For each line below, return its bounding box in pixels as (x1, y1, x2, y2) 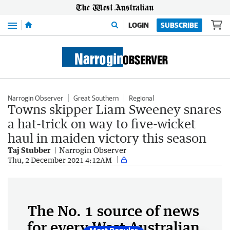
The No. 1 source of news (28, 202, 199, 219)
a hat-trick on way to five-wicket (8, 116, 196, 131)
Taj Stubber (8, 145, 50, 155)
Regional (129, 94, 154, 102)
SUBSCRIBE (161, 21, 198, 29)
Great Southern (73, 94, 119, 102)
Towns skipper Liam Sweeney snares (8, 102, 221, 117)
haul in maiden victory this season (8, 130, 206, 145)
